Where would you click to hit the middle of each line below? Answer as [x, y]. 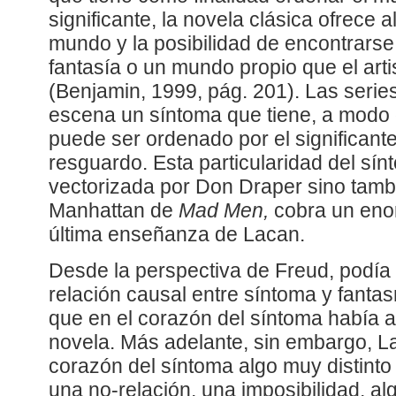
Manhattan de [114, 211]
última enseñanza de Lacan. [177, 235]
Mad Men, [224, 211]
